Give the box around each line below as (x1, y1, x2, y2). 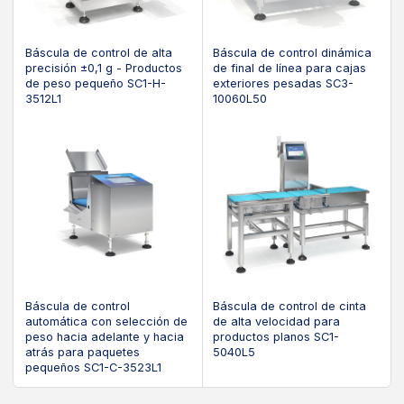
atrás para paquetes (24, 345, 140, 360)
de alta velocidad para (213, 315, 341, 329)
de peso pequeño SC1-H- (24, 76, 166, 90)
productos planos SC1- (213, 330, 340, 344)
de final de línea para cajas (213, 60, 367, 75)
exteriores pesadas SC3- (213, 76, 354, 90)
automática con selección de (24, 315, 188, 329)
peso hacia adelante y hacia (24, 330, 184, 344)
